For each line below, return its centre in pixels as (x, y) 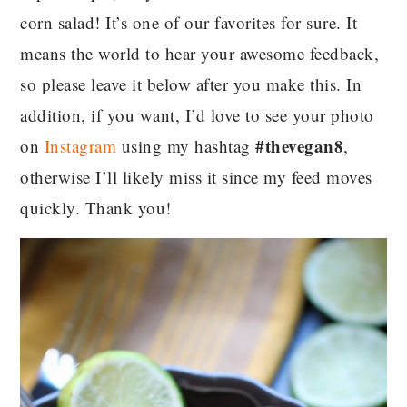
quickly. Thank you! (96, 208)
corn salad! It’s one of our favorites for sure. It (189, 23)
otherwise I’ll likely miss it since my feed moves (196, 177)
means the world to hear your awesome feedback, (200, 54)
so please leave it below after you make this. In (191, 84)
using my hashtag (186, 146)
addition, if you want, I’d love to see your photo (197, 115)
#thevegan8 (300, 146)
